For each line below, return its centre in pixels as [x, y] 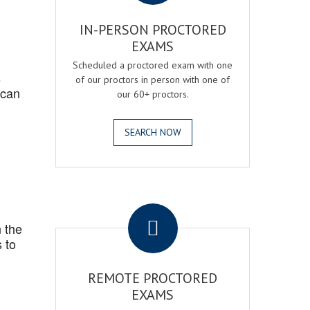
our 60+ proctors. [153, 94]
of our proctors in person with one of [153, 80]
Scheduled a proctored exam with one [153, 65]
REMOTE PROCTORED [153, 278]
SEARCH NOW [153, 132]
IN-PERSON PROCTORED [153, 30]
